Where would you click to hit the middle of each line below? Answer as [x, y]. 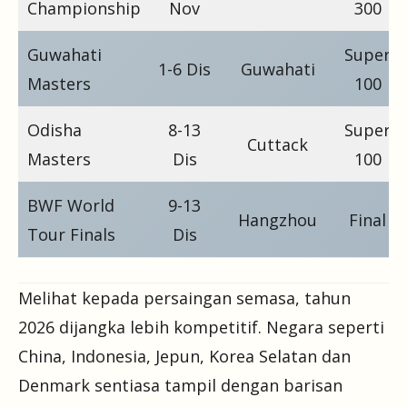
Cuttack [278, 144]
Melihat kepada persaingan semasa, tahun [184, 298]
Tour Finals [71, 234]
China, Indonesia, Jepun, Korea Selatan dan [184, 356]
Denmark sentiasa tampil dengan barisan [180, 385]
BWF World [71, 205]
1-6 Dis [184, 69]
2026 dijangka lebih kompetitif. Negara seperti [201, 327]
